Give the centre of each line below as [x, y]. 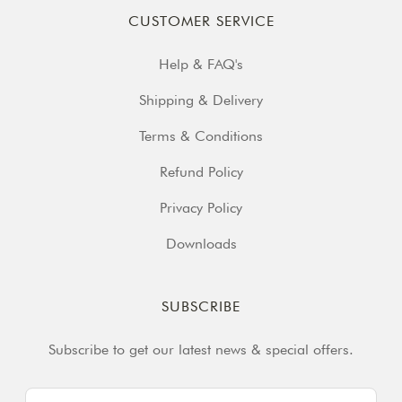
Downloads [201, 244]
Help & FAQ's [201, 65]
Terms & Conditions [201, 136]
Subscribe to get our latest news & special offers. [201, 350]
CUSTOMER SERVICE [201, 22]
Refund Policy [201, 172]
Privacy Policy [201, 208]
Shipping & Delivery [201, 100]
